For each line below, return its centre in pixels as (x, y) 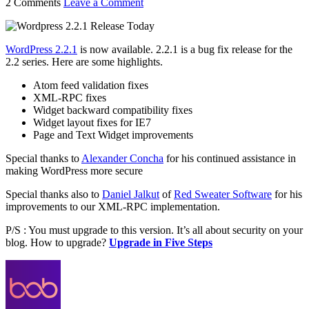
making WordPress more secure (74, 170)
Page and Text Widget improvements (113, 134)
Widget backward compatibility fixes (113, 110)
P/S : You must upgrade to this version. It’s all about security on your (154, 230)
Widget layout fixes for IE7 (92, 122)
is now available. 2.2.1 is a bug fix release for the (185, 49)
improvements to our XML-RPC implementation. (113, 206)
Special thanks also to (54, 194)
